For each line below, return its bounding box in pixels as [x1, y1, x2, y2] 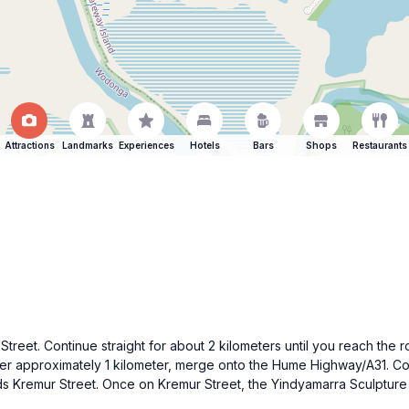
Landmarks [62, 140, 113, 151]
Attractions [4, 140, 55, 151]
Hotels [189, 140, 220, 151]
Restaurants [352, 140, 407, 151]
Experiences [118, 140, 174, 151]
